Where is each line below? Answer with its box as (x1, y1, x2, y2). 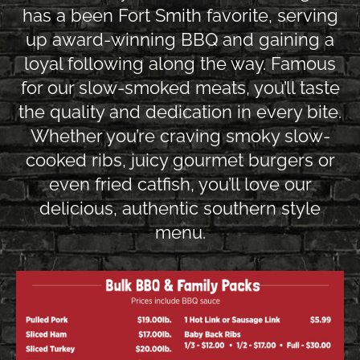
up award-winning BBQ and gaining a (26, 29, 334, 51)
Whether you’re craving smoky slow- (30, 125, 330, 147)
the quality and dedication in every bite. (18, 101, 342, 123)
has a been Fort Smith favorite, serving (22, 5, 338, 27)
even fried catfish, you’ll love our (48, 174, 312, 195)
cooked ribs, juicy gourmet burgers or (25, 149, 335, 171)
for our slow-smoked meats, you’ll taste (20, 77, 340, 99)
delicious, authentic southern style (39, 198, 321, 219)
